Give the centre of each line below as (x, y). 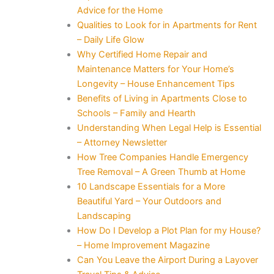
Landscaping (104, 216)
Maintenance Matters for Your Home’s (155, 69)
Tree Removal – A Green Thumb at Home (161, 172)
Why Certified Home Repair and (142, 54)
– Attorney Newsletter (122, 142)
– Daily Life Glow (110, 39)
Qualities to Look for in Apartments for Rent (167, 25)
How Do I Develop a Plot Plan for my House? (168, 230)
